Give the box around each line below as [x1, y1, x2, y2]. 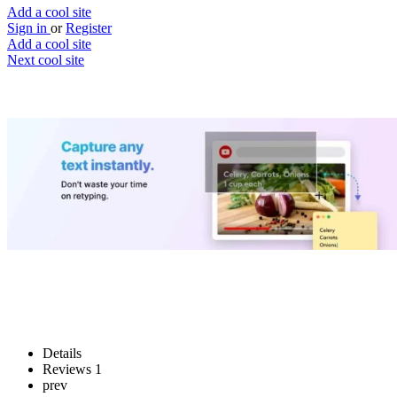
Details [43, 345, 82, 361]
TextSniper [7, 117, 107, 141]
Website [43, 200, 87, 216]
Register [66, 20, 112, 35]
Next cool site [7, 52, 84, 67]
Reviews [43, 361, 95, 377]
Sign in [7, 20, 51, 35]
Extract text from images [7, 159, 235, 183]
